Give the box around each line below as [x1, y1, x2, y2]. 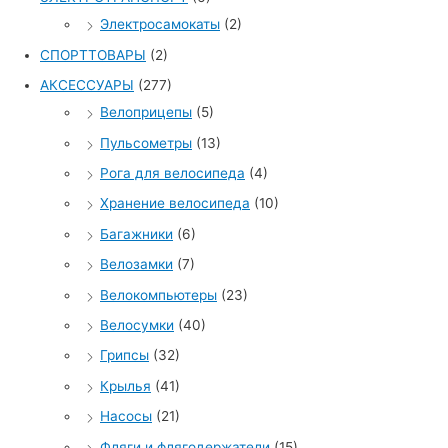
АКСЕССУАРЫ [40, 77, 134, 94]
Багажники [100, 225, 173, 242]
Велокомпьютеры [100, 286, 217, 303]
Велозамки [100, 256, 173, 273]
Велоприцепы [100, 104, 192, 121]
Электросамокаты [100, 16, 220, 33]
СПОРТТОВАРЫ [40, 46, 146, 63]
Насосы [100, 408, 152, 425]
